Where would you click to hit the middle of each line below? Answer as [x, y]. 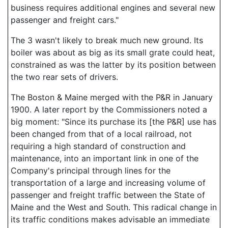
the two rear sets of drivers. [64, 77]
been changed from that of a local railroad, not [101, 134]
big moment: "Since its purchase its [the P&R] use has [113, 122]
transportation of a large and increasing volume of [108, 183]
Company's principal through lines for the [91, 170]
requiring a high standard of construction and [98, 146]
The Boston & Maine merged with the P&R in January [112, 97]
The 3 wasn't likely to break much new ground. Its [107, 40]
